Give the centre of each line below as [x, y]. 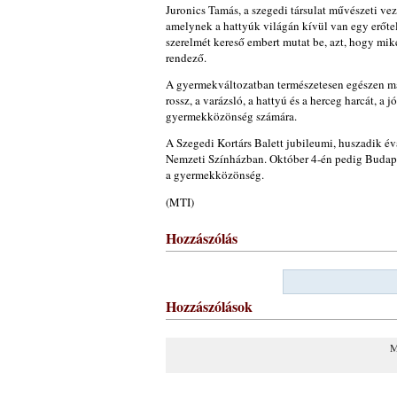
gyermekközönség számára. [231, 116]
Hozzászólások [209, 306]
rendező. [186, 58]
